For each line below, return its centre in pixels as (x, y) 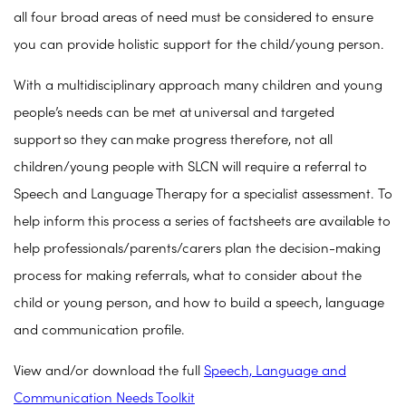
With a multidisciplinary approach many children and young (198, 86)
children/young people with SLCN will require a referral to (190, 168)
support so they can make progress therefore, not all (173, 140)
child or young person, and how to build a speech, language (199, 304)
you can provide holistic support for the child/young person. (198, 45)
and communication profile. (99, 331)
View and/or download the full (109, 372)
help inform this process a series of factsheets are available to (202, 222)
